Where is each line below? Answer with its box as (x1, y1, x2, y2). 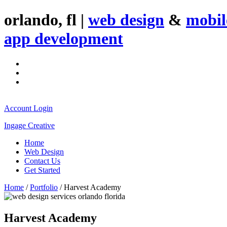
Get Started (24, 165, 60, 174)
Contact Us (24, 156, 60, 165)
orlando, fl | (4, 11, 88, 29)
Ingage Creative (4, 121, 55, 130)
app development (4, 29, 123, 48)
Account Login (4, 103, 53, 112)
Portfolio (30, 182, 58, 192)
